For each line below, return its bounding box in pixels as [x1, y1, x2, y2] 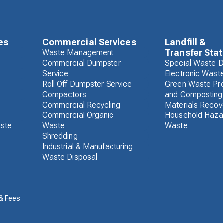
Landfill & [165, 37, 206, 48]
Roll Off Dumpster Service [42, 79, 132, 89]
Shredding [42, 131, 78, 141]
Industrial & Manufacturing [42, 142, 133, 152]
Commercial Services [42, 37, 136, 48]
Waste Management [42, 48, 114, 58]
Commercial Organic [42, 111, 114, 120]
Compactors [42, 90, 86, 100]
